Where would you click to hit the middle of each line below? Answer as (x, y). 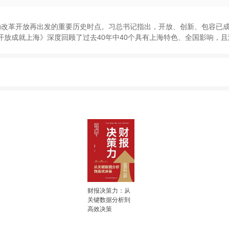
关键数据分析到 (109, 200)
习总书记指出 (130, 26)
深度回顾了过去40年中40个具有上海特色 (112, 37)
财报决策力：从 (109, 191)
